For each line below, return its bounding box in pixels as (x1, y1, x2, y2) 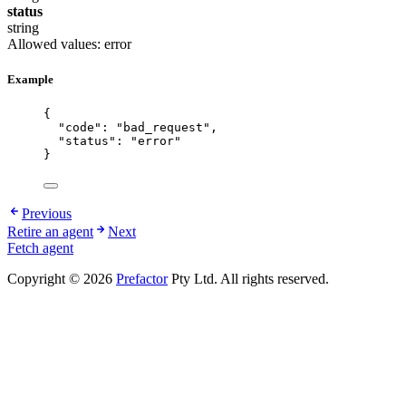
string (7, 19, 39, 35)
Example (7, 72, 53, 87)
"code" (58, 121, 101, 135)
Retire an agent (7, 224, 93, 240)
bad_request (123, 121, 203, 135)
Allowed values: (7, 35, 104, 52)
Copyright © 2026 (7, 271, 116, 287)
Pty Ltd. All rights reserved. (168, 271, 329, 287)
